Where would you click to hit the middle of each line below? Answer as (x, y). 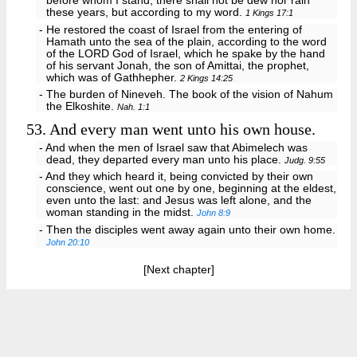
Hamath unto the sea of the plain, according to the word (187, 41)
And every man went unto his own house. (181, 129)
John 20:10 (68, 243)
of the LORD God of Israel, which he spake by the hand (186, 53)
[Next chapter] (178, 270)
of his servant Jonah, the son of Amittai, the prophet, (178, 65)
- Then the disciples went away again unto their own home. (187, 230)
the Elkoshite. (82, 107)
